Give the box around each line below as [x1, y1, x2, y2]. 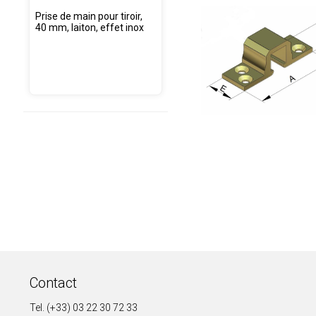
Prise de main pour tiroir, [35, 10, 142, 22]
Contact [29, 274, 77, 291]
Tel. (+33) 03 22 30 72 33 [29, 302, 138, 313]
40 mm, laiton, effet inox [35, 21, 144, 33]
